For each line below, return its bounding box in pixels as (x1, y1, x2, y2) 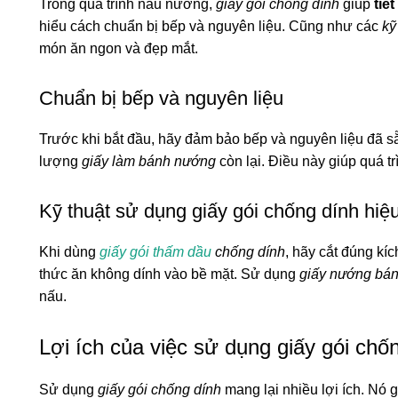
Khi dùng (39, 243, 99, 259)
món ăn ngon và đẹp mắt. (39, 40, 198, 56)
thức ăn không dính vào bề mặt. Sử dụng (39, 266, 299, 282)
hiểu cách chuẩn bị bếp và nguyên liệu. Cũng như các (39, 18, 382, 34)
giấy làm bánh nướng (82, 153, 216, 169)
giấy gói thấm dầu (99, 243, 211, 259)
